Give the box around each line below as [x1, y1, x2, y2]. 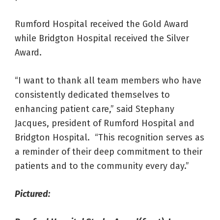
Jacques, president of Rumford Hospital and [15, 118, 194, 129]
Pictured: [15, 189, 50, 200]
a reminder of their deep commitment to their [15, 146, 202, 158]
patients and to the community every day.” [15, 161, 189, 172]
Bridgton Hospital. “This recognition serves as [15, 132, 204, 143]
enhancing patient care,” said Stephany [15, 104, 174, 115]
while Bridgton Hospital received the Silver [15, 33, 189, 44]
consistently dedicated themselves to [15, 89, 170, 101]
